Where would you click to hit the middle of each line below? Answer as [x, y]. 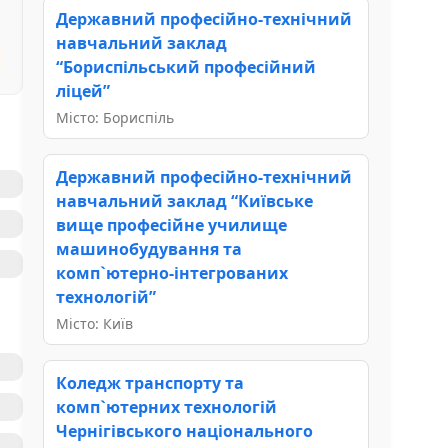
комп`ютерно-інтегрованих [172, 272]
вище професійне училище [171, 224]
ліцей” [83, 90]
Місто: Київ [94, 323]
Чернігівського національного [184, 430]
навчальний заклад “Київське [184, 200]
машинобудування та [149, 248]
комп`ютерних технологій [166, 406]
